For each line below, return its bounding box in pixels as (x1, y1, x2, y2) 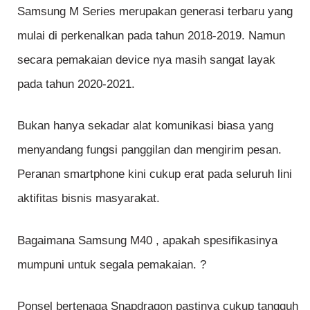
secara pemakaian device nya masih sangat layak (17, 53, 275, 66)
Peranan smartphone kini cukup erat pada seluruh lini (17, 167, 292, 181)
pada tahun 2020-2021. (17, 77, 135, 91)
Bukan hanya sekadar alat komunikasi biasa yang (17, 119, 273, 132)
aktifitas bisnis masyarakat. (17, 192, 160, 205)
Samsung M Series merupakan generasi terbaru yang (17, 4, 293, 18)
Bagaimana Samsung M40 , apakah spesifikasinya (17, 233, 277, 247)
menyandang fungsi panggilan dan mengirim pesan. (17, 143, 282, 156)
